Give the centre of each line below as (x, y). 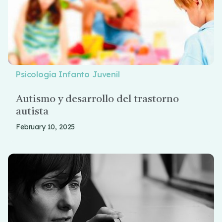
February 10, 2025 (46, 127)
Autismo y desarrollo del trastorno (97, 99)
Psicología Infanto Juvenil (68, 74)
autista (32, 112)
